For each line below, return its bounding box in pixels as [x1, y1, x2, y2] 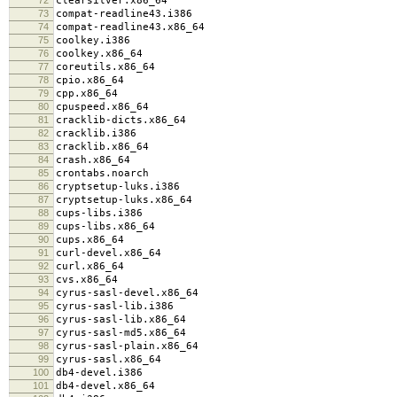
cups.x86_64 [56, 233, 124, 245]
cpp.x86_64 [56, 87, 118, 99]
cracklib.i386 [56, 127, 136, 139]
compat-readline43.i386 [56, 7, 192, 19]
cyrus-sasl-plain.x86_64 [56, 339, 198, 352]
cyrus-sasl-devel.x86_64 [56, 286, 198, 299]
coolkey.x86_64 [56, 47, 143, 59]
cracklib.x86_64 [56, 140, 149, 152]
